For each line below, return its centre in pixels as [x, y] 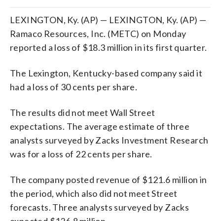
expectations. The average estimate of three [100, 126]
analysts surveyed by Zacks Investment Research [109, 140]
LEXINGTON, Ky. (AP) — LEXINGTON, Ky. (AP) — [108, 19]
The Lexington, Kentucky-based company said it [106, 73]
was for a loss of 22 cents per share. [81, 154]
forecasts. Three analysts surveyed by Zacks [100, 207]
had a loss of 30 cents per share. [74, 87]
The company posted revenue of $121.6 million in [109, 179]
